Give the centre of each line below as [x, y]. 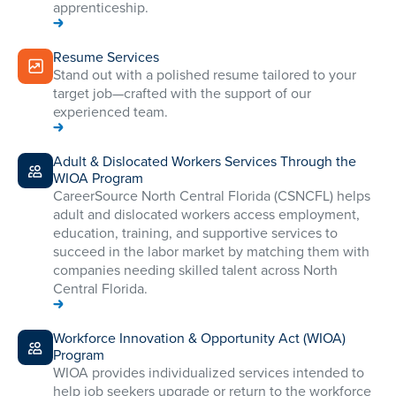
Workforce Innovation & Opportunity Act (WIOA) [199, 339]
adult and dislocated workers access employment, [206, 215]
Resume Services [106, 57]
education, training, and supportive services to [195, 233]
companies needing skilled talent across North [195, 270]
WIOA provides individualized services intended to [209, 373]
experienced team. [110, 112]
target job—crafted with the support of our [182, 94]
